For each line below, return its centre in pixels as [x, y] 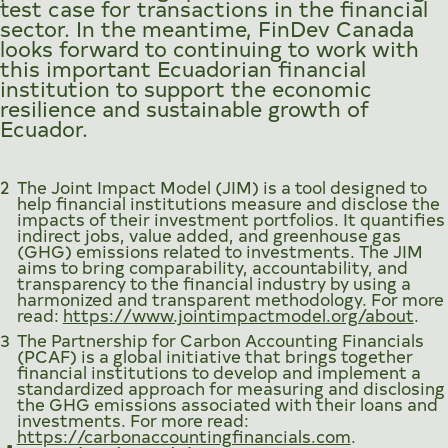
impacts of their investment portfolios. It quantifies [230, 219]
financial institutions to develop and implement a [218, 371]
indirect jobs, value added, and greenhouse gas [208, 235]
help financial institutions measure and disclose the [228, 203]
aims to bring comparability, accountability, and [212, 267]
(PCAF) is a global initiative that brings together [214, 355]
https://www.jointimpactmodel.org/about [238, 315]
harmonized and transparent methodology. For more [230, 299]
